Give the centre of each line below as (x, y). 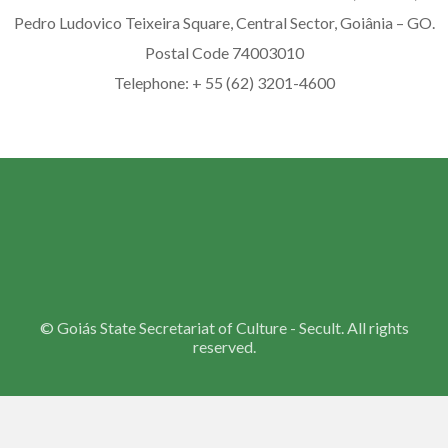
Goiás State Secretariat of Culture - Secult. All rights (232, 328)
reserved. (224, 347)
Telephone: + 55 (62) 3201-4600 (224, 83)
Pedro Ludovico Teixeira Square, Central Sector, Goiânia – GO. (224, 23)
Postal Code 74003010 (224, 53)
